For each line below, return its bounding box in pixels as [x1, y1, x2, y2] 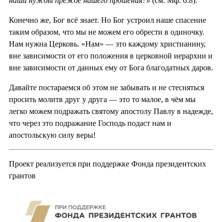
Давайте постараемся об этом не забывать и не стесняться [9, 83, 204, 92]
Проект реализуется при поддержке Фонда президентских [9, 160, 206, 168]
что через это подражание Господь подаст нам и [9, 119, 171, 128]
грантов [9, 171, 36, 180]
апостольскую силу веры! [9, 131, 96, 140]
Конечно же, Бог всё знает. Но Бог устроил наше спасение [9, 16, 206, 25]
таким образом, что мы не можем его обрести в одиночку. [9, 28, 204, 37]
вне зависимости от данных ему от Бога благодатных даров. [9, 63, 213, 72]
